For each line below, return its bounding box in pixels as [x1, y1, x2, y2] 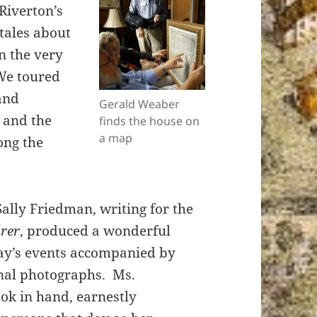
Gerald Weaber [98, 96, 180, 113]
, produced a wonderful [20, 221, 171, 241]
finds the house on [98, 113, 200, 129]
